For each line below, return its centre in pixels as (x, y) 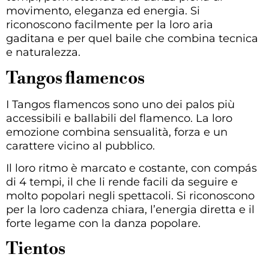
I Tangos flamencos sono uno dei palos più (120, 104)
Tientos (36, 249)
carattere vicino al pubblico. (80, 146)
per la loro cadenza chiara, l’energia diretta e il (130, 210)
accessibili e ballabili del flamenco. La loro (119, 118)
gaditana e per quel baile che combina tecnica (132, 39)
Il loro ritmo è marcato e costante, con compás (131, 168)
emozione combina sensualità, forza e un (117, 132)
